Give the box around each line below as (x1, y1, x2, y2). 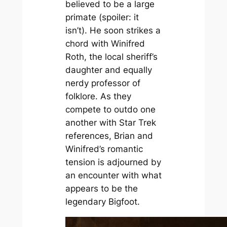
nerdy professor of (65, 78, 140, 88)
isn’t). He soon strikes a (65, 25, 161, 35)
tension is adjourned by (65, 157, 161, 167)
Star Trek (119, 117, 156, 128)
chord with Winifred (65, 38, 145, 49)
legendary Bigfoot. (65, 196, 140, 207)
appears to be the (65, 183, 138, 194)
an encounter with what (65, 170, 162, 180)
